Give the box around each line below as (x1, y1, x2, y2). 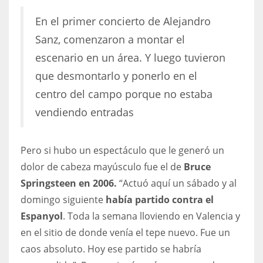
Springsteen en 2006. (21, 176, 117, 190)
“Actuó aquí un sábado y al (117, 176, 237, 190)
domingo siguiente (21, 193, 106, 206)
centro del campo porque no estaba (35, 86, 213, 101)
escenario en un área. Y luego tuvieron (35, 50, 225, 65)
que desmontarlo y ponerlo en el (35, 68, 197, 83)
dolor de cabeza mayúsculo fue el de (21, 160, 184, 173)
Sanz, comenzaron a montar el (35, 32, 185, 46)
